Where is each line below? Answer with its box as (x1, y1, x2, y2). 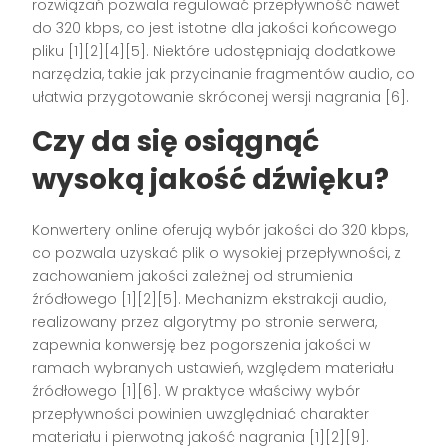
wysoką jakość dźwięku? (32, 160, 390, 200)
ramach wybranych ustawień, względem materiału (32, 358, 395, 379)
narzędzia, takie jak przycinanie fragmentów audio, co (32, 64, 416, 85)
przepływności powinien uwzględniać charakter (32, 404, 370, 425)
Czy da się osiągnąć (32, 122, 320, 162)
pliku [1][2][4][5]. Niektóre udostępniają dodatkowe (32, 41, 397, 62)
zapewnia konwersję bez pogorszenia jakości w (32, 335, 371, 356)
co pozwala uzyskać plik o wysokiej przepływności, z (32, 243, 402, 264)
